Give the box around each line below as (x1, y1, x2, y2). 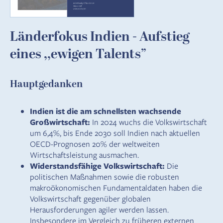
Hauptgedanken (10, 77, 83, 92)
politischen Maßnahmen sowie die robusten (30, 171, 179, 182)
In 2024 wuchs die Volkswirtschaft (90, 116, 207, 127)
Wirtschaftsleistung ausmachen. (30, 149, 139, 160)
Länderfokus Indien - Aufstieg (10, 27, 190, 47)
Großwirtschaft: (30, 116, 90, 128)
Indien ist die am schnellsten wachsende (30, 106, 181, 117)
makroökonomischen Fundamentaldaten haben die (30, 182, 202, 193)
